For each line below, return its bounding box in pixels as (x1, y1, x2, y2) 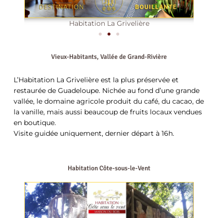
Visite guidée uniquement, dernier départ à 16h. (14, 129, 174, 138)
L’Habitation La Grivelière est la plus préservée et (14, 76, 179, 84)
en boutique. (14, 119, 56, 127)
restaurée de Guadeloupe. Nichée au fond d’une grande (14, 87, 200, 95)
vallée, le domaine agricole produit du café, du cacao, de (14, 97, 204, 106)
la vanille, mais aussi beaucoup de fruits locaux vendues (14, 108, 202, 116)
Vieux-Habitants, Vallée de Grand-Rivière (51, 53, 167, 61)
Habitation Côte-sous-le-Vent (68, 164, 150, 173)
